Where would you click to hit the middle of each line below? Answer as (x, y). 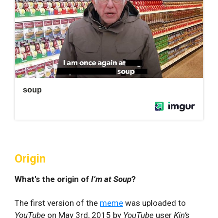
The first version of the (57, 203)
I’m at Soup (111, 179)
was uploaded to (154, 203)
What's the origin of (53, 179)
